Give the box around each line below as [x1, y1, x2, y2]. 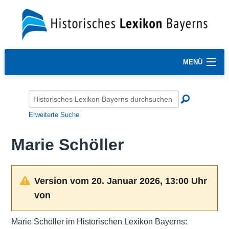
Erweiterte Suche [29, 110, 79, 119]
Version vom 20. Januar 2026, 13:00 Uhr [34, 175, 207, 186]
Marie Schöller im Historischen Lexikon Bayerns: [11, 217, 187, 226]
